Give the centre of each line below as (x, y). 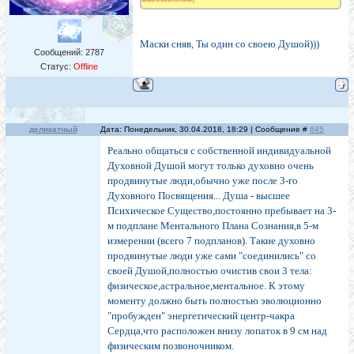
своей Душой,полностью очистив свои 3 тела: (210, 271)
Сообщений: (60, 53)
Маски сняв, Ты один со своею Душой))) (230, 44)
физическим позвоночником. (171, 346)
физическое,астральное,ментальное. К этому (206, 286)
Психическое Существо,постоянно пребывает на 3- (222, 211)
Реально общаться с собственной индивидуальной (219, 151)
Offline (86, 67)
